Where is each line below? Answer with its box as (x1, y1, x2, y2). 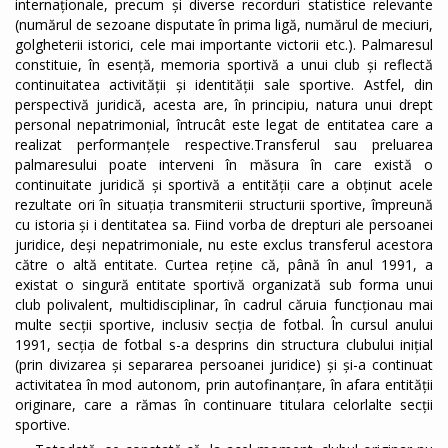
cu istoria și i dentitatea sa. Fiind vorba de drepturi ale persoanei (15, 215, 433, 235)
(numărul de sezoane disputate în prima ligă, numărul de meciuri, (15, 15, 433, 35)
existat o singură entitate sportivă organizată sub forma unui (15, 275, 433, 295)
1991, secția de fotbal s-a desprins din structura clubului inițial (15, 335, 433, 355)
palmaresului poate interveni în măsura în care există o (15, 155, 433, 175)
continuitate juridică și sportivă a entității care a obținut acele (15, 175, 433, 195)
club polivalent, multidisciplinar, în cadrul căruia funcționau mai (15, 295, 433, 315)
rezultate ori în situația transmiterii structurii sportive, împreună (15, 195, 433, 215)
